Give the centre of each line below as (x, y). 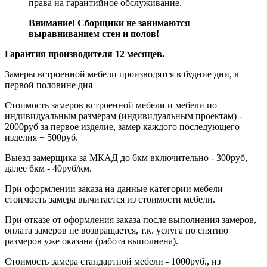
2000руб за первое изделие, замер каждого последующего (122, 127)
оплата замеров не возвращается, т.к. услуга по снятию (117, 231)
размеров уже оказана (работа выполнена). (91, 241)
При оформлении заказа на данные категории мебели (114, 189)
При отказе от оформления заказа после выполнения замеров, (131, 220)
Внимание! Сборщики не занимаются (109, 23)
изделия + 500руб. (41, 138)
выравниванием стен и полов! (94, 34)
